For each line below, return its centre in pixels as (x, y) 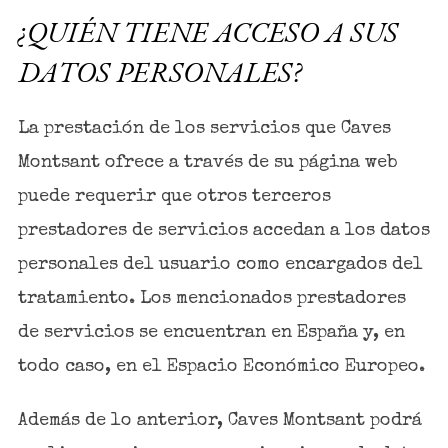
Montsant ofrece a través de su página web (207, 162)
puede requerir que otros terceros (174, 196)
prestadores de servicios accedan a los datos (223, 230)
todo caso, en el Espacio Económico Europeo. (221, 366)
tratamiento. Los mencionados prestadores (211, 298)
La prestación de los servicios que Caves (204, 128)
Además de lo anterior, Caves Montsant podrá (219, 420)
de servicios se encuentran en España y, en (211, 332)
